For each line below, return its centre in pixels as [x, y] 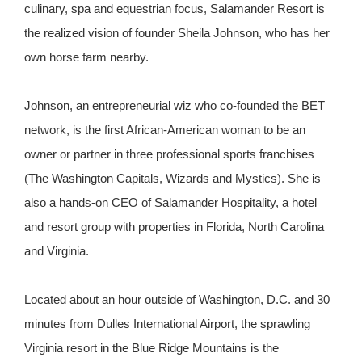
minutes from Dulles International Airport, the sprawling [167, 324]
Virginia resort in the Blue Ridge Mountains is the [152, 348]
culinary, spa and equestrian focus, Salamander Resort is [175, 9]
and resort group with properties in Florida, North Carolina [174, 227]
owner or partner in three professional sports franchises [169, 154]
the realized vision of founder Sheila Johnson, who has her [177, 33]
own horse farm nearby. [86, 57]
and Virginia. [57, 251]
